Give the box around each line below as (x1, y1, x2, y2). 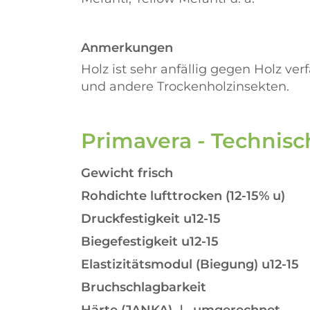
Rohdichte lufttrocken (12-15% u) (81, 188, 285, 203)
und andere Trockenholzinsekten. (81, 79, 289, 94)
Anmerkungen (81, 40, 173, 55)
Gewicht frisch (81, 165, 173, 181)
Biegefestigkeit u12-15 (81, 234, 219, 249)
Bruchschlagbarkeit (81, 280, 206, 295)
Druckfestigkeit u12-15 (81, 211, 221, 226)
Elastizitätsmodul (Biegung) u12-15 (81, 257, 299, 272)
